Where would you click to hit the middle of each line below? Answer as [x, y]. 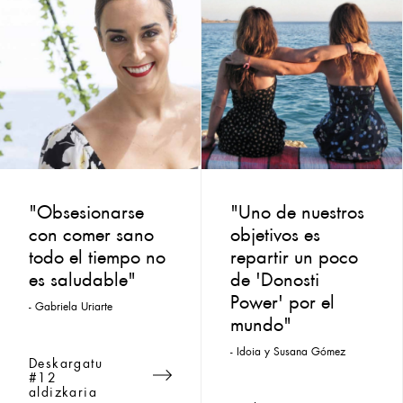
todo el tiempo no [97, 254]
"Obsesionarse [86, 209]
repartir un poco [294, 254]
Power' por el [282, 299]
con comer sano [91, 232]
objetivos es [275, 232]
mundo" [261, 322]
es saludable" [82, 277]
